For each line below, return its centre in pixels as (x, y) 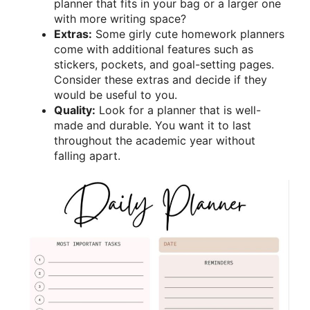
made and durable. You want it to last (153, 126)
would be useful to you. (116, 95)
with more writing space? (120, 19)
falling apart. (87, 156)
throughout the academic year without (155, 141)
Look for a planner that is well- (178, 110)
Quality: (75, 110)
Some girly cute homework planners (188, 34)
